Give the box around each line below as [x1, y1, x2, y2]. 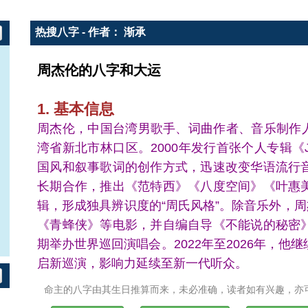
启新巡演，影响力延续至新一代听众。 [37, 256, 247, 270]
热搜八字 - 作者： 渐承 [32, 26, 146, 38]
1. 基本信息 [37, 100, 114, 118]
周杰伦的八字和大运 [37, 59, 161, 79]
